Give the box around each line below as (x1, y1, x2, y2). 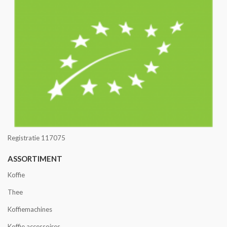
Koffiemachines (8, 205, 52, 214)
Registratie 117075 (8, 134, 65, 142)
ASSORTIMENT (8, 154, 62, 164)
